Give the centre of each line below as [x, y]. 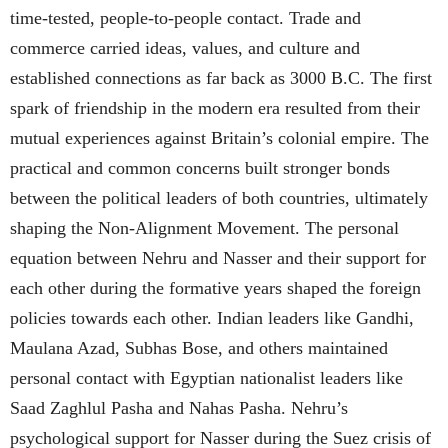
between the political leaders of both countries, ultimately [219, 198]
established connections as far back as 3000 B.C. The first [221, 78]
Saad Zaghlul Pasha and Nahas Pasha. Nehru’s [179, 408]
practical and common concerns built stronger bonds [200, 168]
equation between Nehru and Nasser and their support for [218, 258]
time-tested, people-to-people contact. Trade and [185, 18]
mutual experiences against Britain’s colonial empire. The [219, 138]
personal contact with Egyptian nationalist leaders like [206, 378]
